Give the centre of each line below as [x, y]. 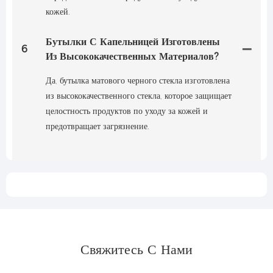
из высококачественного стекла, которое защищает [139, 96]
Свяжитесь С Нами [136, 250]
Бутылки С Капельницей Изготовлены [133, 42]
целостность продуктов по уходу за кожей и [127, 111]
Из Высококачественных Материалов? [132, 57]
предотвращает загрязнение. [97, 126]
